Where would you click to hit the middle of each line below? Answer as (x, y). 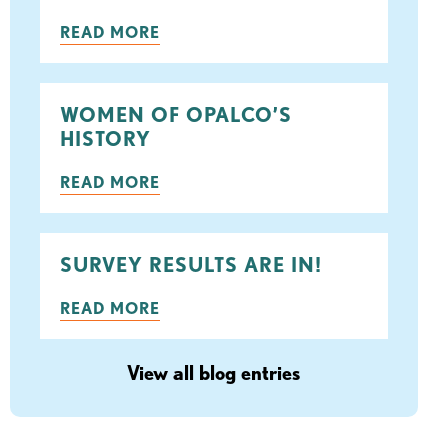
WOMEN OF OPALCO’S (175, 115)
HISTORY (105, 139)
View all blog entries (214, 373)
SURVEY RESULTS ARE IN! (190, 265)
